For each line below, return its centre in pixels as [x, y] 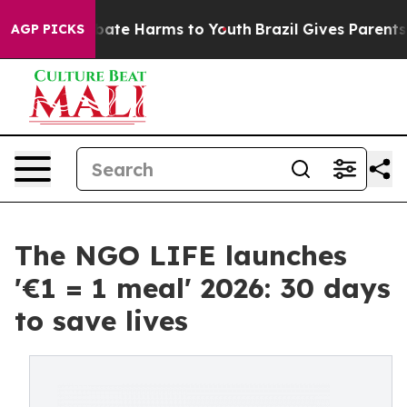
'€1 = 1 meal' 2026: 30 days [203, 288]
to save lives [101, 321]
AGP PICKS [48, 29]
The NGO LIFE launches [181, 255]
